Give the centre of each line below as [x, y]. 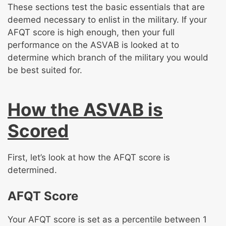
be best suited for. [45, 70]
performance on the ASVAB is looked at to [93, 45]
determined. [32, 170]
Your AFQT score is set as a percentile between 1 [107, 220]
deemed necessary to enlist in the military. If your [107, 20]
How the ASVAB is [85, 109]
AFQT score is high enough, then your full [91, 33]
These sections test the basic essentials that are [106, 7]
